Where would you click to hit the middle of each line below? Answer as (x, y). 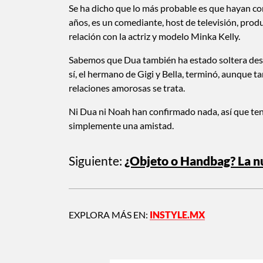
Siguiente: (95, 161)
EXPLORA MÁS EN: (109, 215)
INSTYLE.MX (177, 215)
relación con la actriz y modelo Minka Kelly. (154, 36)
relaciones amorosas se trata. (127, 88)
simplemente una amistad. (121, 126)
